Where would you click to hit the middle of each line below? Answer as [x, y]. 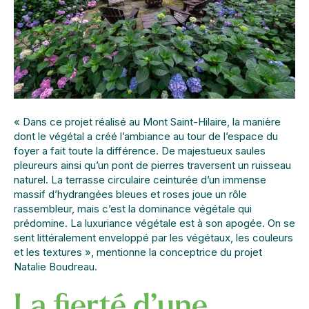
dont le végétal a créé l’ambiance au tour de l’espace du [146, 136]
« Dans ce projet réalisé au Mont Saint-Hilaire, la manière [147, 121]
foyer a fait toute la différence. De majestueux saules [140, 150]
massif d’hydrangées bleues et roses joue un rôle [130, 194]
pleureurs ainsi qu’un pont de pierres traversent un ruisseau [152, 165]
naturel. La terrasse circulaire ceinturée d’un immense [140, 179]
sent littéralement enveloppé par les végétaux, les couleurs [153, 237]
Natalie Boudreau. [56, 266]
